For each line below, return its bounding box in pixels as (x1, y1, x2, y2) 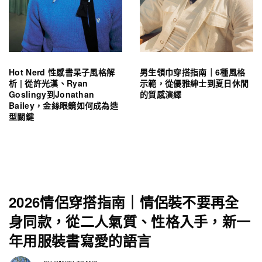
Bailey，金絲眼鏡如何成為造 (9, 99, 119, 111)
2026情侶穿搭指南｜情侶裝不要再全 (9, 191, 239, 212)
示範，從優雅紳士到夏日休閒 (140, 77, 249, 89)
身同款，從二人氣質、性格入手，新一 (9, 211, 251, 231)
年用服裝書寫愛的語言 (9, 230, 151, 250)
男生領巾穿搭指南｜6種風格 (140, 65, 246, 78)
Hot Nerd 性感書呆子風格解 (9, 65, 115, 78)
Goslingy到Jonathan (9, 88, 95, 100)
